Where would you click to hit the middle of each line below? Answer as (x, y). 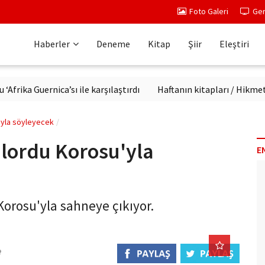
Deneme (113, 44)
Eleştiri (234, 44)
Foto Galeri (209, 11)
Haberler (52, 44)
